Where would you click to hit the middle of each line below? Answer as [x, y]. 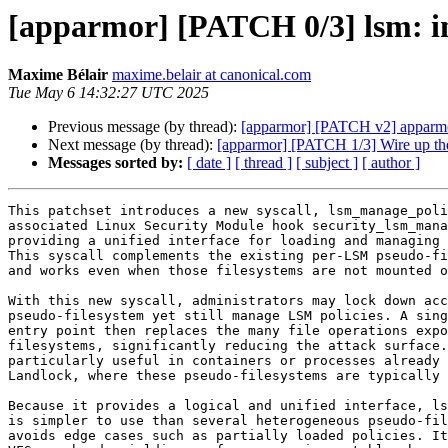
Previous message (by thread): [144, 127]
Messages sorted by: [115, 163]
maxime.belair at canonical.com [211, 75]
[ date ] [209, 163]
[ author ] [391, 163]
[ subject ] [327, 163]
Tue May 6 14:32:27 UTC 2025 [108, 93]
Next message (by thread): [132, 145]
